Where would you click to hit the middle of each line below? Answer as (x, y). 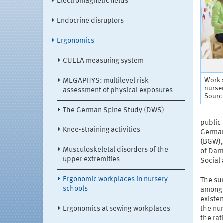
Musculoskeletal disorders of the (115, 150)
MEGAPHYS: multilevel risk (106, 81)
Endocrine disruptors (90, 21)
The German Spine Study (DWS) (113, 111)
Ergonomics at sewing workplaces (116, 209)
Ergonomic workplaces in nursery (115, 180)
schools (75, 189)
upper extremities (91, 160)
